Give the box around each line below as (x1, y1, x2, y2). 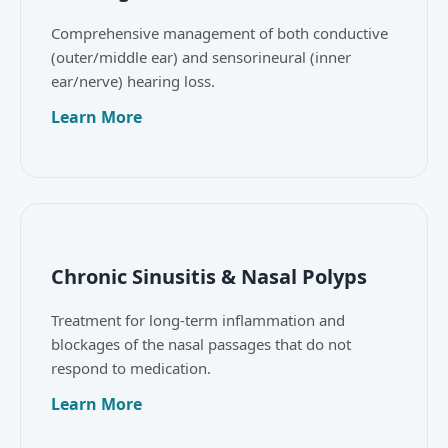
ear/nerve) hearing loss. (51, 70, 215, 91)
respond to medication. (51, 357, 211, 378)
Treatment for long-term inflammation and (51, 309, 345, 330)
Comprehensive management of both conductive (51, 22, 388, 43)
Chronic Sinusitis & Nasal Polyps (51, 262, 367, 290)
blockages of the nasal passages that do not (51, 333, 351, 354)
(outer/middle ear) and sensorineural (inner (51, 46, 351, 67)
